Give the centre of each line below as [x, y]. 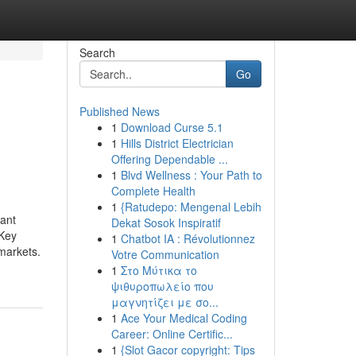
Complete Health [153, 191]
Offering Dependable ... [169, 159]
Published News [119, 111]
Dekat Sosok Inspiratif [166, 222]
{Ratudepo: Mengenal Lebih [191, 207]
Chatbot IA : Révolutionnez [188, 238]
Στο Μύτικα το [159, 270]
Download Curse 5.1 [172, 127]
